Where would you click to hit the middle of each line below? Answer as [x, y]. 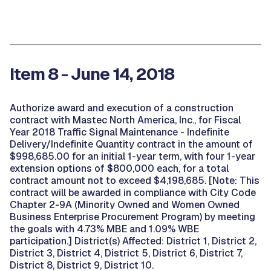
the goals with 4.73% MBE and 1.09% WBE [104, 229]
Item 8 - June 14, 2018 [92, 74]
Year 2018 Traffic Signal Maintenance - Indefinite [119, 132]
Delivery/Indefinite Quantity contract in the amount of [131, 144]
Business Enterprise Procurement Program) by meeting [132, 217]
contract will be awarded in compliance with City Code [133, 193]
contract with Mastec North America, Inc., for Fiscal [125, 120]
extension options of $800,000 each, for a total [119, 168]
